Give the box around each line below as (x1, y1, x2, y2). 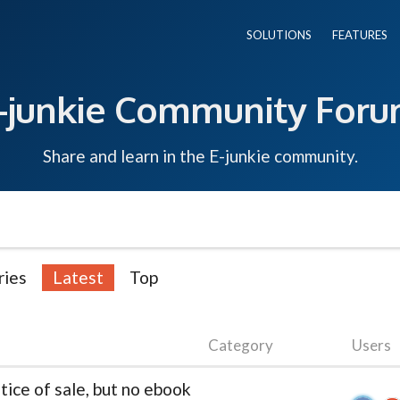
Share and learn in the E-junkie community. (42, 145, 358, 166)
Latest (53, 266, 104, 287)
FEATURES (332, 28, 387, 42)
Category (208, 335, 273, 354)
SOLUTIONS (246, 28, 312, 42)
